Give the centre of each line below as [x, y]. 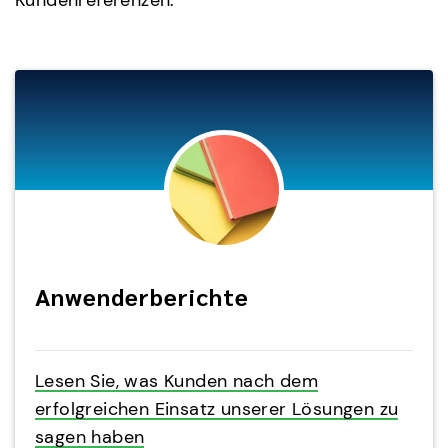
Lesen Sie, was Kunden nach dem [176, 381]
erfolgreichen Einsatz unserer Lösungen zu [217, 409]
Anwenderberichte [142, 296]
